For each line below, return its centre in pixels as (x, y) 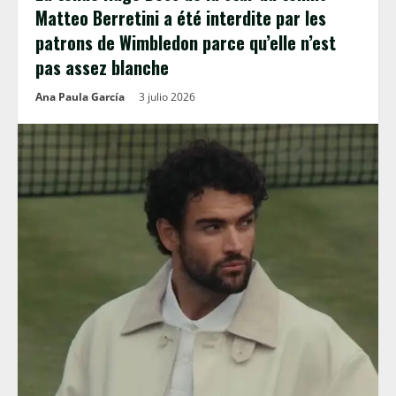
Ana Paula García (80, 97)
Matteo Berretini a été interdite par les (181, 18)
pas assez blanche (102, 67)
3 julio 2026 (168, 97)
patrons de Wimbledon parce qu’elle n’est (186, 42)
